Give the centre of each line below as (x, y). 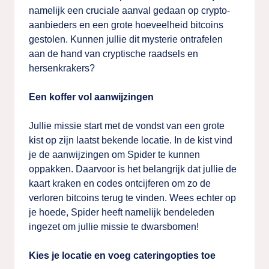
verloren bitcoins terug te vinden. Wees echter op (132, 198)
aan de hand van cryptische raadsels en (113, 54)
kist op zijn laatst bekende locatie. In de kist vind (131, 140)
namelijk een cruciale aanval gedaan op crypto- (129, 11)
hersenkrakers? (62, 68)
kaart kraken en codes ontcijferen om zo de (120, 183)
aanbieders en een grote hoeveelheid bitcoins (126, 25)
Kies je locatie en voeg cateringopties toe (122, 255)
